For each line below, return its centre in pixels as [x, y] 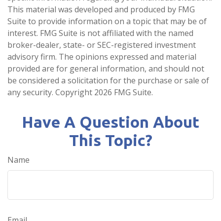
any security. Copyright [51, 92]
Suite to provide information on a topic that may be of [107, 21]
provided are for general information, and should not [106, 69]
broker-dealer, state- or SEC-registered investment [102, 45]
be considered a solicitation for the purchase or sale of [108, 81]
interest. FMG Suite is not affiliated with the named [100, 33]
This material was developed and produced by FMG [101, 10]
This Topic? [110, 140]
